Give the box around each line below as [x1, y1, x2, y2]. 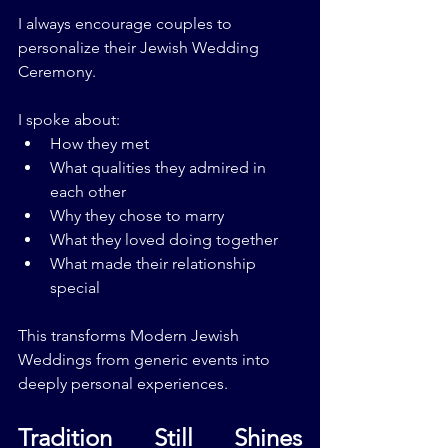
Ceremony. [18, 62, 96, 82]
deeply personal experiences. [18, 374, 228, 394]
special [50, 278, 100, 298]
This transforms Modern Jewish [18, 326, 243, 346]
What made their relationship [50, 254, 260, 274]
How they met [50, 134, 149, 154]
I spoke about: [18, 110, 120, 130]
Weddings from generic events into [18, 350, 274, 370]
